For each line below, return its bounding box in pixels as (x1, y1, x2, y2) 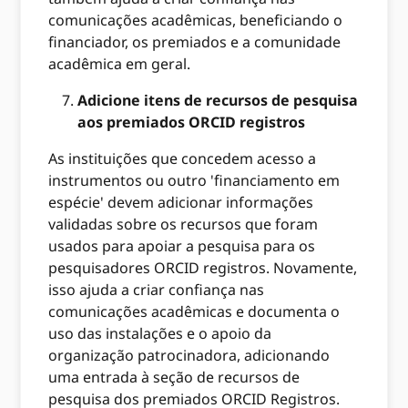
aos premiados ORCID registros (77, 111, 306, 132)
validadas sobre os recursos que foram (48, 213, 319, 234)
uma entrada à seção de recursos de (48, 366, 301, 387)
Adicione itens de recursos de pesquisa (77, 89, 359, 110)
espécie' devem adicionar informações (48, 191, 314, 212)
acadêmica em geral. (48, 53, 191, 74)
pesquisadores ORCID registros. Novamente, (48, 257, 358, 278)
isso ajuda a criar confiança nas (48, 279, 265, 300)
